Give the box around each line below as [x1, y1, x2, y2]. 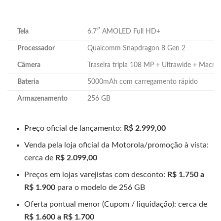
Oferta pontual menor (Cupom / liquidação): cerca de [24, 200, 208, 209]
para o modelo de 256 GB [55, 184, 146, 192]
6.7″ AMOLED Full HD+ [87, 28, 160, 36]
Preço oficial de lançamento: [24, 124, 124, 133]
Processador [17, 45, 55, 52]
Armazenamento [17, 95, 68, 103]
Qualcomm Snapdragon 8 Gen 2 [87, 45, 185, 52]
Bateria [17, 78, 39, 86]
